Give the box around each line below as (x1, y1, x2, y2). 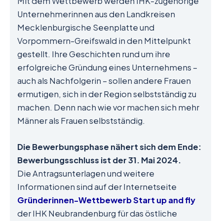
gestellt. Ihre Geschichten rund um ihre (17, 48, 170, 59)
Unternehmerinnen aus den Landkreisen (17, 8, 175, 19)
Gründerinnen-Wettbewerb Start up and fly (17, 194, 195, 205)
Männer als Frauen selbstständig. (17, 115, 145, 126)
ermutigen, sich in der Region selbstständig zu (17, 88, 196, 99)
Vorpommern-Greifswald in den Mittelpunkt (17, 35, 191, 46)
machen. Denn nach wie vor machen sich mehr (17, 102, 199, 112)
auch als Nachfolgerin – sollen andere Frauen (17, 75, 191, 86)
